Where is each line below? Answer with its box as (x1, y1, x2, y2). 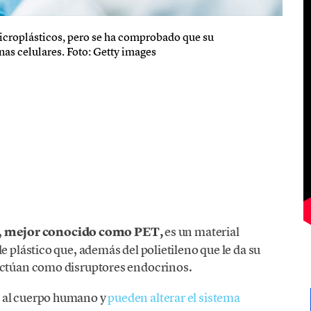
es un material (165, 223, 239, 239)
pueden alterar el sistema (108, 289, 240, 305)
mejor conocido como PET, (3, 223, 165, 240)
